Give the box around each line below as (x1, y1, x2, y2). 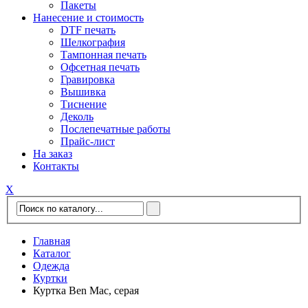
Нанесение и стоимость (33, 12, 144, 24)
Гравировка (60, 74, 115, 86)
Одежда (33, 259, 69, 272)
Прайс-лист (60, 135, 115, 148)
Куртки (33, 272, 67, 284)
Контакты (33, 160, 79, 173)
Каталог (33, 247, 71, 259)
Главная (33, 234, 70, 247)
